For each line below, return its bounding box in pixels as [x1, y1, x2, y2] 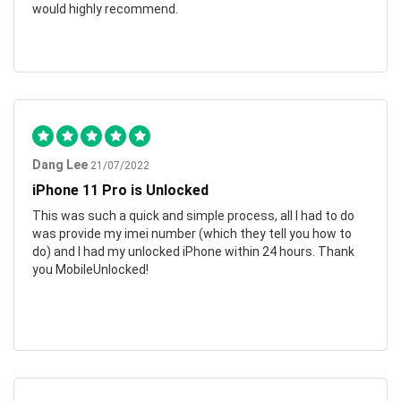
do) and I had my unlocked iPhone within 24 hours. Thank [32, 243, 354, 259]
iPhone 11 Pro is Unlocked [32, 181, 209, 199]
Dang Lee [32, 157, 88, 172]
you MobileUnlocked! [32, 261, 149, 277]
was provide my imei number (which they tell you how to [32, 226, 352, 241]
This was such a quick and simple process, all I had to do [32, 208, 354, 223]
